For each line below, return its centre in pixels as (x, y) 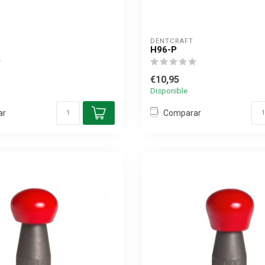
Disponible (169, 91)
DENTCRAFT (172, 41)
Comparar (182, 113)
